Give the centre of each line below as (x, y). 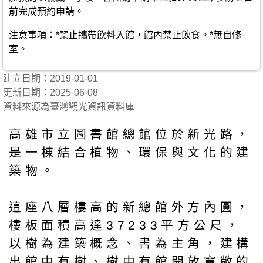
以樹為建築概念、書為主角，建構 (131, 243)
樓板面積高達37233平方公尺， (126, 225)
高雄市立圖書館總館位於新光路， (131, 134)
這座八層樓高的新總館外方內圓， (131, 207)
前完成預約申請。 (46, 11)
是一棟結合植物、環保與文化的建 (131, 152)
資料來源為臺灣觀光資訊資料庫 (69, 107)
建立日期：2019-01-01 (55, 78)
